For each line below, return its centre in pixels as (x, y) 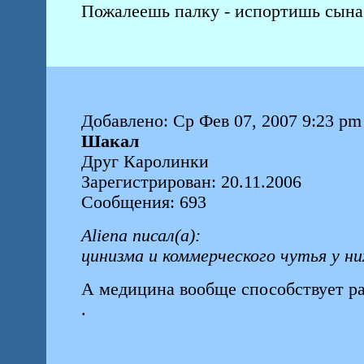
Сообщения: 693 (143, 202)
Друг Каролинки (145, 162)
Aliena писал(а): (141, 236)
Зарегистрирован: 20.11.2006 (191, 182)
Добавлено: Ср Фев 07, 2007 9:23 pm (221, 121)
